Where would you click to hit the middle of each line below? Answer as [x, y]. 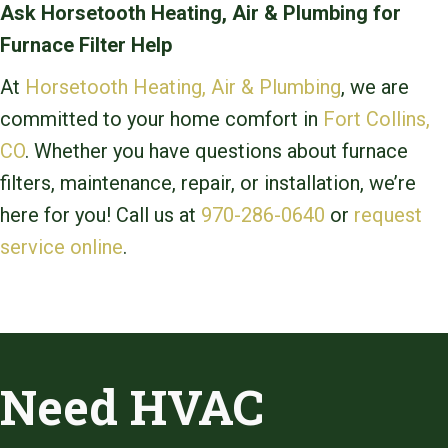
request [388, 215]
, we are [375, 87]
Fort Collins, [376, 119]
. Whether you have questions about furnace [216, 151]
